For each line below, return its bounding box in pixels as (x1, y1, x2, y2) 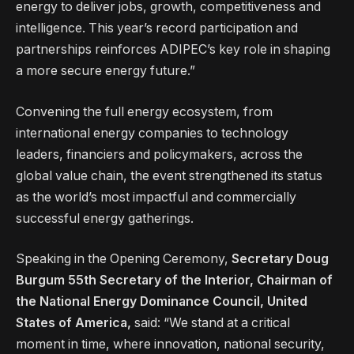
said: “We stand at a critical (131, 315, 290, 331)
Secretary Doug (228, 251, 329, 267)
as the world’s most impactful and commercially (16, 189, 296, 205)
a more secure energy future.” (16, 63, 195, 79)
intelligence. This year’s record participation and (16, 21, 298, 36)
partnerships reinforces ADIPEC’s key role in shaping (16, 42, 330, 58)
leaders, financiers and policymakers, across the (16, 146, 303, 162)
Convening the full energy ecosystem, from (16, 104, 273, 119)
